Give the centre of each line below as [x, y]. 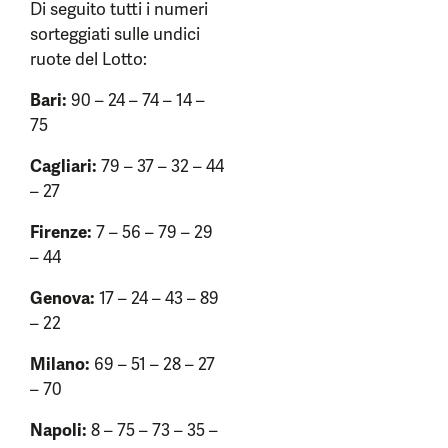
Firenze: [61, 232]
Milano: [60, 364]
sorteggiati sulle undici [115, 34]
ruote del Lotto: [88, 59]
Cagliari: [63, 166]
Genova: [62, 298]
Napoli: [58, 430]
